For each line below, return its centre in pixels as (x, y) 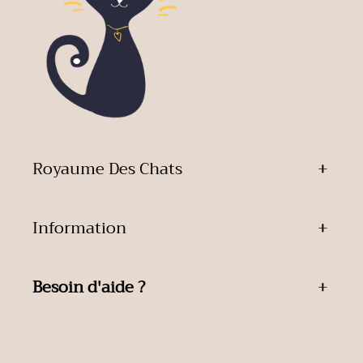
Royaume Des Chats (107, 169)
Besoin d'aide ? (89, 288)
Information (79, 228)
